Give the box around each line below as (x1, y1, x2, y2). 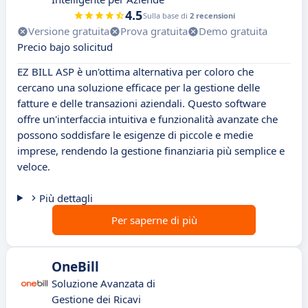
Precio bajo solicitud (17, 40, 113, 54)
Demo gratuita (199, 24, 267, 38)
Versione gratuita (28, 24, 109, 38)
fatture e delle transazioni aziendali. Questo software (17, 96, 266, 111)
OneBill (52, 258, 99, 276)
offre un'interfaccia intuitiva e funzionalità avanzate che (17, 112, 278, 126)
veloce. (17, 159, 50, 174)
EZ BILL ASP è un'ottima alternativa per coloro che (17, 65, 254, 79)
